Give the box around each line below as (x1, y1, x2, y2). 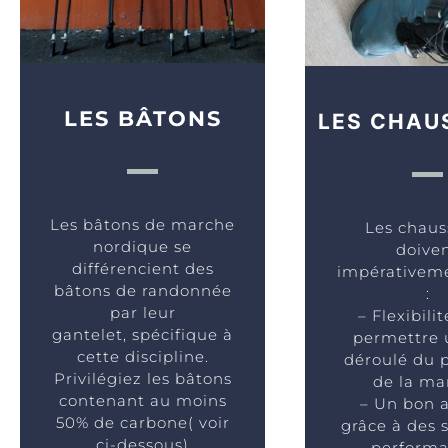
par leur (109, 303, 176, 323)
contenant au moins (58, 391, 227, 411)
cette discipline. (76, 347, 209, 367)
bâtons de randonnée (53, 281, 232, 301)
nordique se (93, 237, 192, 257)
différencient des (71, 259, 214, 279)
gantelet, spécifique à (52, 325, 233, 345)
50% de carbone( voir (55, 413, 230, 433)
